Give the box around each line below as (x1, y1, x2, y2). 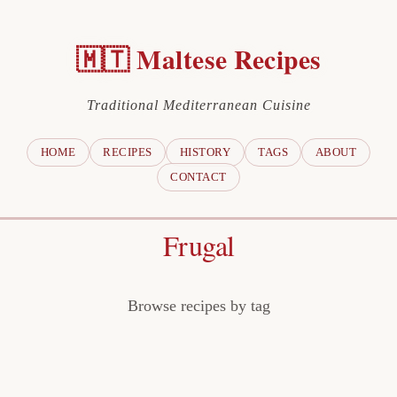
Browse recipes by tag (127, 297, 270, 315)
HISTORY (179, 146, 231, 159)
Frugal (162, 226, 235, 264)
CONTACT (170, 171, 227, 183)
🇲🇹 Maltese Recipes (75, 40, 322, 78)
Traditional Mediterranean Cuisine (86, 97, 311, 113)
